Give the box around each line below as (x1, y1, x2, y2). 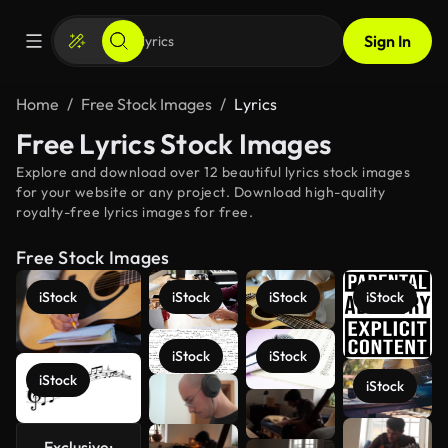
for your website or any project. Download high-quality (16, 183, 385, 201)
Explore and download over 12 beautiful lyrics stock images (16, 163, 410, 181)
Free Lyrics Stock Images (16, 126, 331, 161)
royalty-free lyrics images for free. (16, 203, 253, 221)
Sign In (364, 31, 411, 51)
